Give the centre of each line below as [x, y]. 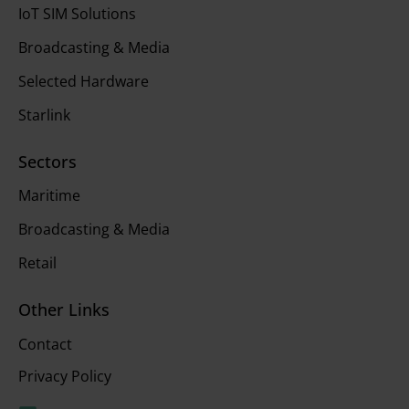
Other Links [64, 309]
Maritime [49, 195]
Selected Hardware [84, 81]
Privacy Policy [65, 376]
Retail [37, 262]
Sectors [47, 161]
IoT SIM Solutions [77, 13]
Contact [45, 344]
